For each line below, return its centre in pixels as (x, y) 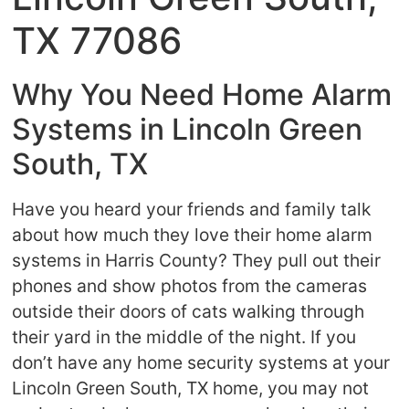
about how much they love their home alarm (193, 235)
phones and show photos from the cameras (190, 286)
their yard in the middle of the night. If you (184, 337)
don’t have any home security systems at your (201, 363)
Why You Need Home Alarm (202, 95)
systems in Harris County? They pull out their (197, 261)
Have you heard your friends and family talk (192, 210)
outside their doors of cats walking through (189, 312)
